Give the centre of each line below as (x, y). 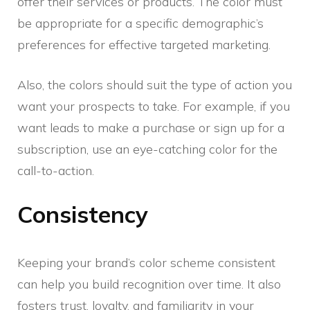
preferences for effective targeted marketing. (144, 44)
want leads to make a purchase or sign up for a (151, 127)
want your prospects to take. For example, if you (154, 106)
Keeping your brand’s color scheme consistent (146, 262)
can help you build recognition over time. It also (149, 284)
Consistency (83, 214)
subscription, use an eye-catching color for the (147, 149)
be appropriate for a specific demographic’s (140, 23)
